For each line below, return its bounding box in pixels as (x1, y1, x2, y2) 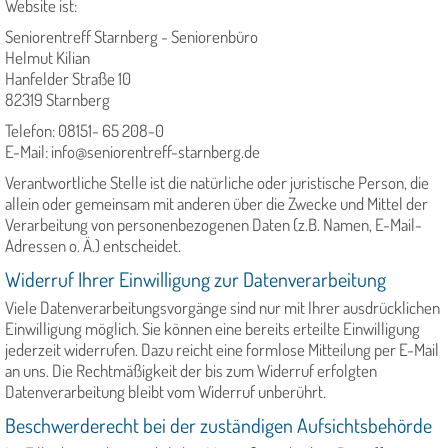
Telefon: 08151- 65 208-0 (5, 120, 164, 142)
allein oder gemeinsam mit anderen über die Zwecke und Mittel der (5, 193, 428, 215)
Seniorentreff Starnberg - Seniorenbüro (5, 26, 258, 48)
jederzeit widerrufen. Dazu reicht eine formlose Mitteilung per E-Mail (5, 339, 439, 361)
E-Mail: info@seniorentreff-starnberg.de (5, 141, 260, 163)
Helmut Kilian (5, 47, 90, 69)
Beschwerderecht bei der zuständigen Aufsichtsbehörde (5, 412, 432, 439)
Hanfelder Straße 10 (5, 68, 131, 90)
